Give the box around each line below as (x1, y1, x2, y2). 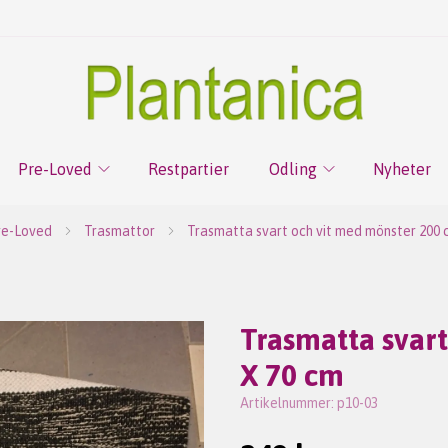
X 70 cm (240, 358, 344, 392)
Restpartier (147, 160, 229, 178)
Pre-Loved (17, 160, 92, 178)
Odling (268, 160, 317, 178)
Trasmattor (83, 223, 155, 239)
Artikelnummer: (240, 395, 337, 411)
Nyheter (372, 160, 431, 178)
